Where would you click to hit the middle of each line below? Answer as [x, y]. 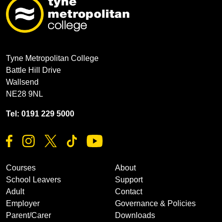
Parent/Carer [28, 216]
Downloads [135, 216]
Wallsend [22, 82]
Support [129, 180]
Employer [23, 204]
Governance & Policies [155, 204]
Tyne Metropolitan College [52, 58]
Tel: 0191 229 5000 [40, 113]
